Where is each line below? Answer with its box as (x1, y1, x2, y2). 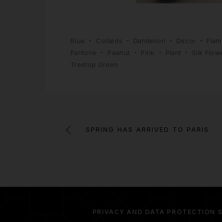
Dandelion (133, 36, 166, 45)
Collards (96, 36, 122, 45)
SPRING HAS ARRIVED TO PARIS (86, 125, 210, 133)
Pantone (70, 48, 97, 56)
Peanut (108, 48, 130, 56)
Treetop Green (70, 60, 118, 68)
